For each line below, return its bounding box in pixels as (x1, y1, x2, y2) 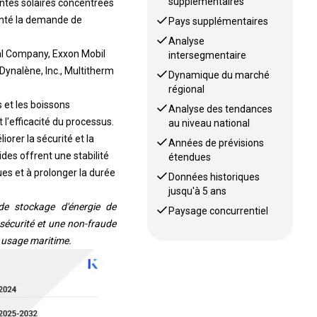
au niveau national (168, 111, 250, 122)
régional (168, 77, 205, 88)
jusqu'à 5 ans (168, 179, 227, 190)
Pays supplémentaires (168, 9, 269, 21)
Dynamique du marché (168, 63, 270, 74)
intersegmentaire (168, 43, 247, 54)
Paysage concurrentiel (168, 199, 269, 210)
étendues (168, 145, 212, 156)
